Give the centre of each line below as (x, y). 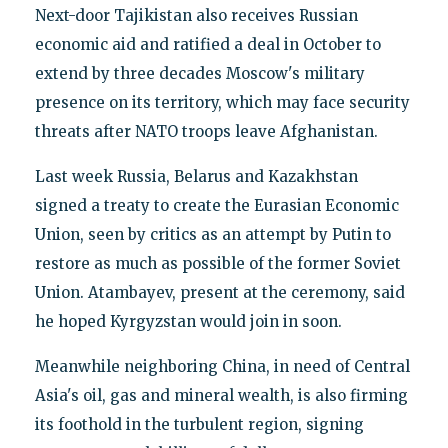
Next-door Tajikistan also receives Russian (196, 16)
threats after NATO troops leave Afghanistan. (206, 132)
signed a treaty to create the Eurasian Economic (216, 206)
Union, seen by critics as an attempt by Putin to (212, 235)
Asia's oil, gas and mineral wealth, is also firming (221, 396)
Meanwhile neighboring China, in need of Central (222, 367)
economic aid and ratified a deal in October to (207, 45)
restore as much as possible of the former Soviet (217, 264)
